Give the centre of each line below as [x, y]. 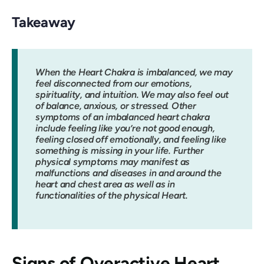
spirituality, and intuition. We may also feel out [132, 95]
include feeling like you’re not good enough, [125, 128]
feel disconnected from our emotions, [114, 83]
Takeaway [44, 22]
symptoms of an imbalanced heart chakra [123, 117]
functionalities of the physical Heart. [112, 195]
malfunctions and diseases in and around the [128, 173]
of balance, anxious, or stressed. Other [116, 106]
